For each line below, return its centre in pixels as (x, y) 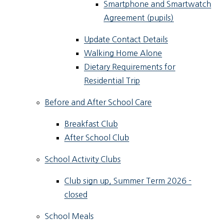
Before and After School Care (98, 102)
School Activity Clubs (83, 159)
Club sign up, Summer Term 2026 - (128, 181)
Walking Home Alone (123, 53)
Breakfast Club (91, 124)
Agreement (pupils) (139, 18)
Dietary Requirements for (130, 67)
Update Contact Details (126, 40)
